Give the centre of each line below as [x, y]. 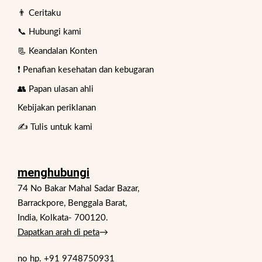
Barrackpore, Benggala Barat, [72, 203]
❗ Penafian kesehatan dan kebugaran [86, 70]
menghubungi [54, 172]
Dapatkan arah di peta [58, 232]
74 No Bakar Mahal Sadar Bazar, [78, 188]
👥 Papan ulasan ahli [56, 89]
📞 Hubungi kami [49, 32]
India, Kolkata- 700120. [63, 218]
